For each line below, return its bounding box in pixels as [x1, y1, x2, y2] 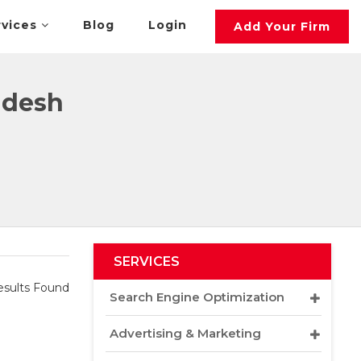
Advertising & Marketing [110, 326, 261, 341]
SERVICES [114, 254, 180, 269]
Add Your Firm [234, 19, 331, 34]
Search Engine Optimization [110, 289, 284, 305]
